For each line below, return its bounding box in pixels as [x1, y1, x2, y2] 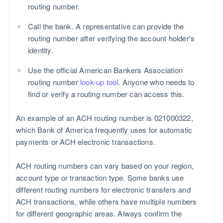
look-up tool [80, 77, 118, 88]
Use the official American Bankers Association [28, 65, 183, 76]
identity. [28, 45, 53, 56]
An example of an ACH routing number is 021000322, [16, 112, 193, 123]
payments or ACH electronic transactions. [16, 136, 155, 147]
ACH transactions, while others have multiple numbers [16, 196, 197, 207]
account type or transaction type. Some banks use [16, 172, 184, 183]
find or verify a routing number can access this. [28, 89, 185, 100]
